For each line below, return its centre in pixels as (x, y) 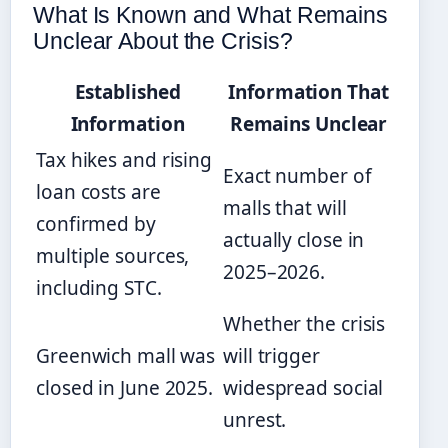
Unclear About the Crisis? (163, 40)
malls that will (285, 207)
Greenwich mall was (126, 355)
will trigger (271, 355)
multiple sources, (113, 255)
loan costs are (98, 191)
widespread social (303, 387)
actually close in (294, 239)
